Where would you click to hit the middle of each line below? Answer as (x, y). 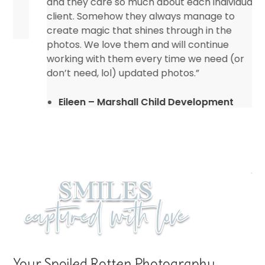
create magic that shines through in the (115, 30)
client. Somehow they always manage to (116, 16)
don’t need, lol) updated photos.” (98, 73)
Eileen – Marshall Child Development (122, 102)
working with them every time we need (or (121, 59)
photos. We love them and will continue (113, 44)
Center (51, 116)
